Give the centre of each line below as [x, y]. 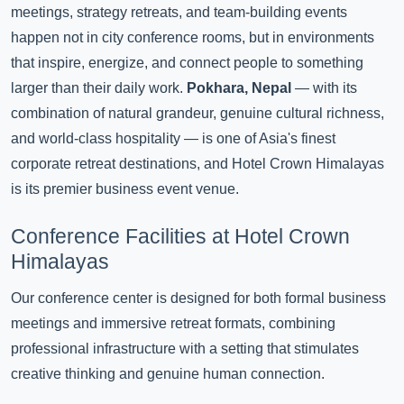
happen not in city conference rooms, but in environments [193, 37]
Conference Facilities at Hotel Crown [180, 236]
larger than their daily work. [99, 88]
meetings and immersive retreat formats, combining [173, 323]
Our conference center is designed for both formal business [198, 298]
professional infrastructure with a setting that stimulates [185, 348]
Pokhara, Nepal [239, 88]
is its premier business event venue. [125, 189]
